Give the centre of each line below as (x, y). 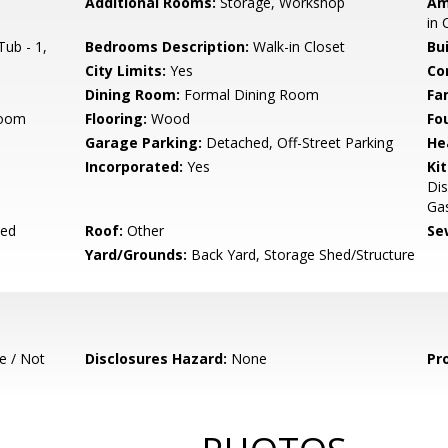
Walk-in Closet (297, 46)
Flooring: (116, 118)
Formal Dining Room (250, 94)
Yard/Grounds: (136, 254)
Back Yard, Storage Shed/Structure (301, 254)
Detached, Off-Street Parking (298, 142)
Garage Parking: (144, 142)
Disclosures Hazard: (156, 358)
